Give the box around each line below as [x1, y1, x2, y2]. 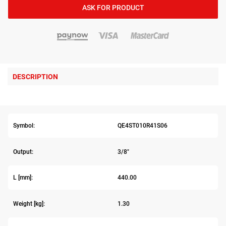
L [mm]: [13, 174, 33, 182]
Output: [13, 148, 33, 155]
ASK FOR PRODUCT [82, 4, 144, 12]
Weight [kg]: [13, 200, 45, 207]
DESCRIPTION [13, 73, 58, 81]
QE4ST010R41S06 [117, 122, 167, 130]
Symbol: [13, 122, 35, 130]
